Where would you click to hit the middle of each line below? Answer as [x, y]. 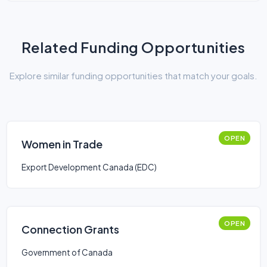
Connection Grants [70, 229]
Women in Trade [62, 144]
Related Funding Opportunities [133, 47]
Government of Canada [67, 252]
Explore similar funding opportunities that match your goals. [133, 75]
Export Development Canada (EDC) [89, 167]
